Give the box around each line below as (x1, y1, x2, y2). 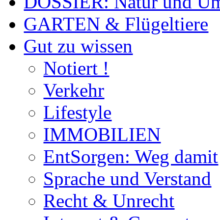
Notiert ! (43, 57, 110, 79)
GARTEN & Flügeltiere (24, 13, 209, 35)
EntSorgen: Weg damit (43, 146, 219, 167)
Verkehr (43, 80, 105, 101)
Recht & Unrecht (43, 190, 175, 212)
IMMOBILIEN (43, 124, 161, 145)
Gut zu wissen (24, 35, 133, 57)
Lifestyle (43, 102, 112, 123)
